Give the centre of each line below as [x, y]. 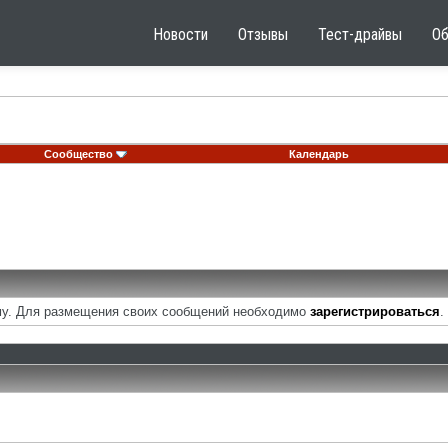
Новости [180, 34]
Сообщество [78, 154]
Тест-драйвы [360, 34]
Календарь [318, 154]
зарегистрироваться [375, 311]
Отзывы [263, 34]
